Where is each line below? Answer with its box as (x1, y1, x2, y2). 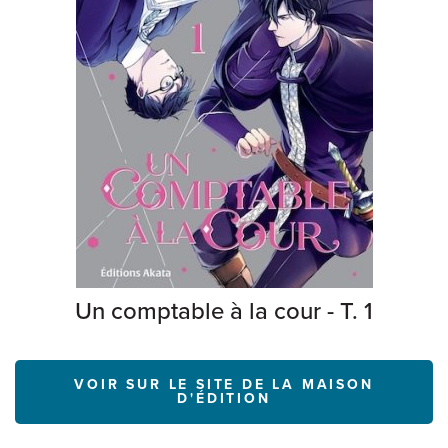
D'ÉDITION (177, 390, 271, 407)
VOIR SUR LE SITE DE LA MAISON (74, 376, 374, 393)
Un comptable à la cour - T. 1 (75, 297, 373, 326)
